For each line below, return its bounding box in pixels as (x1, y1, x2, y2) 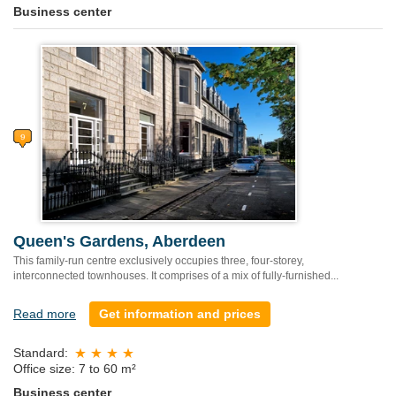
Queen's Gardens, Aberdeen (13, 232, 225, 251)
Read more (13, 307, 76, 322)
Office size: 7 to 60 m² (13, 361, 136, 376)
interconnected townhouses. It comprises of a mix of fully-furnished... (13, 270, 339, 283)
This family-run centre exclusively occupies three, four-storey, (13, 255, 304, 268)
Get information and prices (99, 307, 261, 322)
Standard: (13, 346, 68, 361)
